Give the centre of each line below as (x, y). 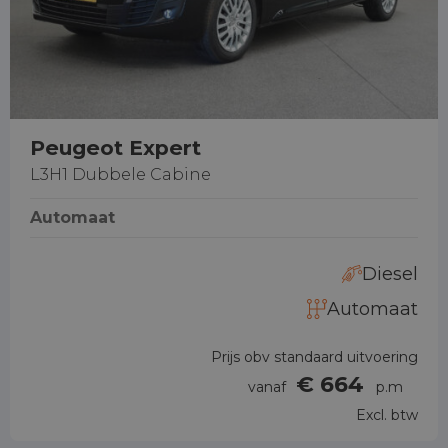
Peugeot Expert (115, 148)
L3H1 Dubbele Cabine (120, 175)
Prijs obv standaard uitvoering (314, 357)
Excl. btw (387, 415)
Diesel (390, 274)
